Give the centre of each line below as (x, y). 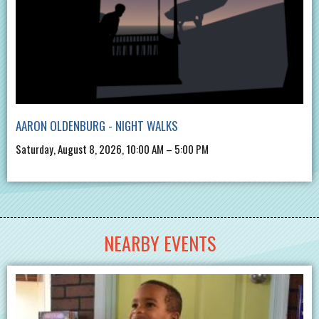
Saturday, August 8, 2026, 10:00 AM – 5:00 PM (112, 148)
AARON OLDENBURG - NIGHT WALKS (97, 125)
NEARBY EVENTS (159, 243)
